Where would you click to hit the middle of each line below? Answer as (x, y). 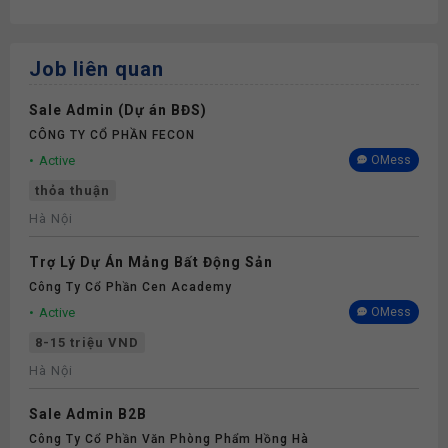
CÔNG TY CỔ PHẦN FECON (112, 135)
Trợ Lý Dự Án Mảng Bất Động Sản (151, 262)
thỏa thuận (72, 190)
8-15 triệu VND (87, 342)
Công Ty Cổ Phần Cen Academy (130, 287)
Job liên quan (96, 69)
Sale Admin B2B (88, 414)
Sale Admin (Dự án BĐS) (118, 110)
